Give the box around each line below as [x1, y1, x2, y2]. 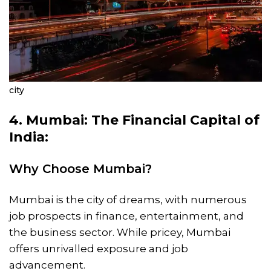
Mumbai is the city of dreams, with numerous [9, 194, 247, 206]
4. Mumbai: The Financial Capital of [9, 112, 260, 129]
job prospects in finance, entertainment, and [9, 210, 244, 223]
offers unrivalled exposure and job [9, 243, 188, 255]
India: [9, 129, 48, 146]
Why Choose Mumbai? [9, 162, 152, 177]
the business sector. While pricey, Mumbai [9, 226, 230, 239]
